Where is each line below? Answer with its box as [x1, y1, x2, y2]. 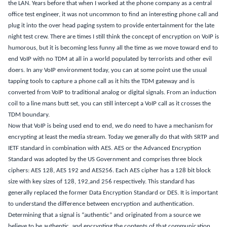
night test [8, 33, 34, 40]
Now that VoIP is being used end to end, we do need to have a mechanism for [8, 123, 213, 129]
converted [8, 89, 35, 96]
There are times [50, 33, 93, 40]
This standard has [148, 178, 195, 185]
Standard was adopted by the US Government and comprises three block [8, 156, 202, 163]
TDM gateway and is [141, 78, 195, 85]
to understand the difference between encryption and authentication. [8, 201, 194, 207]
